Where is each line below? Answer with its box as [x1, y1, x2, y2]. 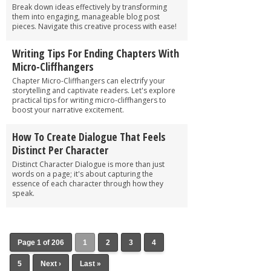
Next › [41, 259, 61, 268]
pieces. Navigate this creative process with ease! [12, 21, 177, 31]
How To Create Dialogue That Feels [12, 129, 166, 144]
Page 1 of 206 [18, 238, 64, 247]
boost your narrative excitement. [12, 104, 124, 115]
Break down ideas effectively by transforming [12, 1, 167, 12]
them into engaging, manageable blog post [12, 11, 160, 22]
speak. [12, 188, 34, 198]
